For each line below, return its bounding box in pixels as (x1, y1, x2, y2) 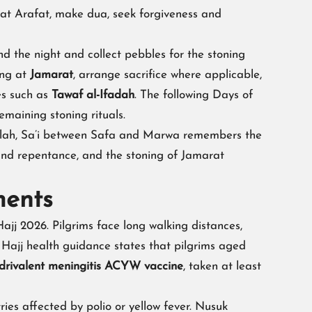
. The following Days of (134, 89, 253, 102)
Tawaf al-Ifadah (52, 89, 134, 102)
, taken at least (183, 260, 261, 273)
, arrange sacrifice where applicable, (73, 69, 262, 81)
